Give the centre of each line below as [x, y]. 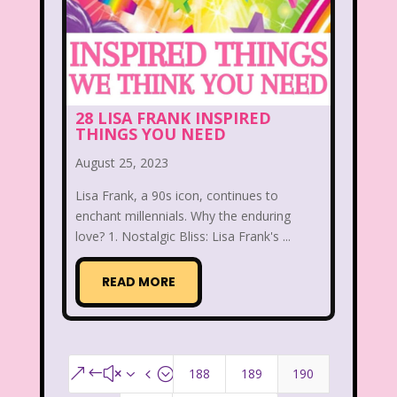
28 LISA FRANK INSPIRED [173, 118]
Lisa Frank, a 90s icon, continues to [176, 196]
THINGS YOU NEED [150, 134]
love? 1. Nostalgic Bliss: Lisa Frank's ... [183, 237]
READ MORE [138, 282]
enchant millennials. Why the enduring [183, 216]
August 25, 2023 [121, 163]
